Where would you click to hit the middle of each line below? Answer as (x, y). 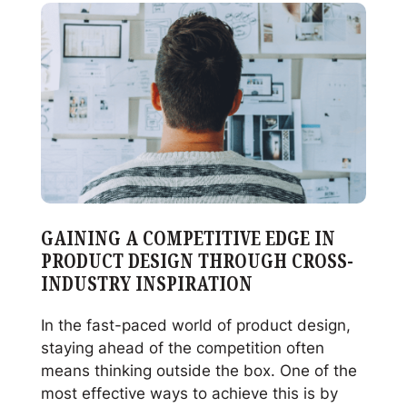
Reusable (74, 120)
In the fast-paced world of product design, (195, 324)
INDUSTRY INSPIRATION (146, 283)
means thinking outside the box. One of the (199, 369)
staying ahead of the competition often (182, 347)
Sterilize (69, 75)
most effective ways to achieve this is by (189, 392)
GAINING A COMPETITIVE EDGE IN (188, 238)
